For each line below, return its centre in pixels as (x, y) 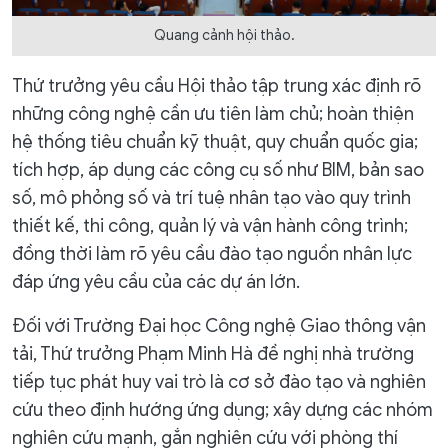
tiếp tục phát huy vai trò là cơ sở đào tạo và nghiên (219, 381)
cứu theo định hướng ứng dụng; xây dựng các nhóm (222, 409)
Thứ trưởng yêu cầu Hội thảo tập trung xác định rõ (216, 85)
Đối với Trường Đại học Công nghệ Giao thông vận (219, 325)
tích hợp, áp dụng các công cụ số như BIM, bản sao (218, 169)
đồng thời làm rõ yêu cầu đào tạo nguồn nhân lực (212, 253)
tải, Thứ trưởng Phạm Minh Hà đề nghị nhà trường (213, 353)
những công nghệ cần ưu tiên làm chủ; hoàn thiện (213, 113)
